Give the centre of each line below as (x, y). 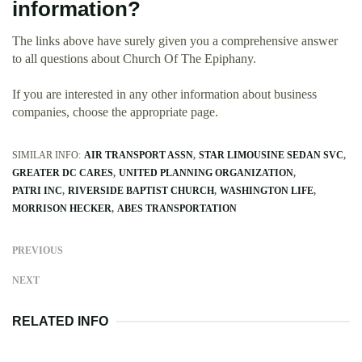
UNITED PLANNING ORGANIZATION (206, 173)
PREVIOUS (38, 250)
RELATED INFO (60, 321)
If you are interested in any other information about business (164, 94)
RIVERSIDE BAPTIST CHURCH (141, 190)
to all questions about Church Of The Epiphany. (134, 58)
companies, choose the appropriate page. (115, 112)
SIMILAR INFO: (46, 155)
